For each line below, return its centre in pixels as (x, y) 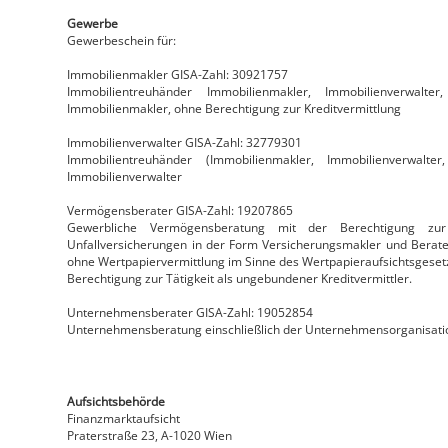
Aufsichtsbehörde (116, 402)
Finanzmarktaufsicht (124, 419)
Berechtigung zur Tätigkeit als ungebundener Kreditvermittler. (240, 279)
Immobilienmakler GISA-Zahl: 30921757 (178, 75)
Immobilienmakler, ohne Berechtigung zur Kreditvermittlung (234, 109)
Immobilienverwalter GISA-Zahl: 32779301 (185, 143)
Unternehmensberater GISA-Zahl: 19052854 (190, 313)
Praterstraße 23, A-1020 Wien (150, 436)
